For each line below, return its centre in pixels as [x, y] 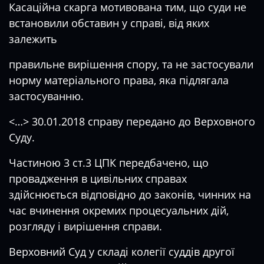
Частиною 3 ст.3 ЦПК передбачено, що [109, 163]
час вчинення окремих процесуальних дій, [119, 210]
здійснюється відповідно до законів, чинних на [130, 194]
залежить [33, 39]
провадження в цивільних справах [98, 179]
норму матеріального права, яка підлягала [119, 80]
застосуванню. [46, 96]
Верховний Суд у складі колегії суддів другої [122, 252]
